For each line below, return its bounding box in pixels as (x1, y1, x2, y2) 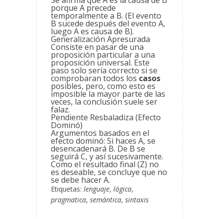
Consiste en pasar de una (51, 42, 144, 53)
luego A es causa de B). (51, 26, 134, 37)
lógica (113, 184, 131, 194)
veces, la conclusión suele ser (51, 96, 157, 108)
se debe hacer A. (51, 175, 110, 186)
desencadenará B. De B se (51, 143, 145, 154)
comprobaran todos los (51, 73, 139, 84)
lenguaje (84, 184, 109, 194)
